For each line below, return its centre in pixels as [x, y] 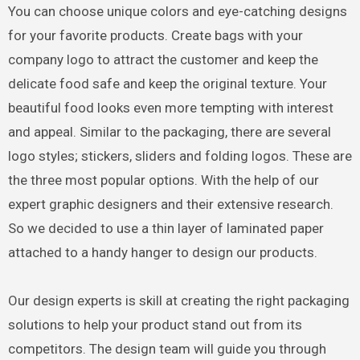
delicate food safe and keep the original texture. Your [167, 84]
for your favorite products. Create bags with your [155, 36]
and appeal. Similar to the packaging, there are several [169, 132]
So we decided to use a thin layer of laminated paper [166, 229]
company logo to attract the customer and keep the [163, 60]
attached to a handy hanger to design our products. [162, 253]
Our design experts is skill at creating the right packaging [178, 301]
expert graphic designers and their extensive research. [170, 205]
